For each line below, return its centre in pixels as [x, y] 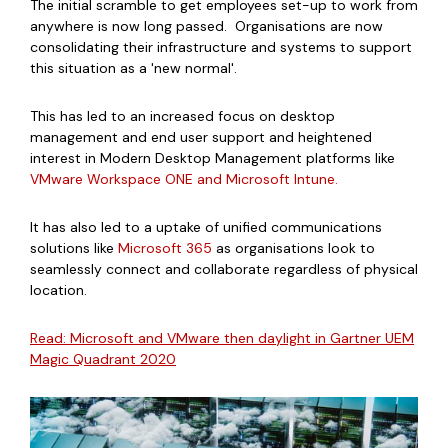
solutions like [72, 247]
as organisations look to [295, 247]
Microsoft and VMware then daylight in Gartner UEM [242, 337]
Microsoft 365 [165, 247]
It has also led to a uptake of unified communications [206, 226]
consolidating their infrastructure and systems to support [221, 46]
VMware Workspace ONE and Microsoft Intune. [186, 178]
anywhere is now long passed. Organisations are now [206, 25]
